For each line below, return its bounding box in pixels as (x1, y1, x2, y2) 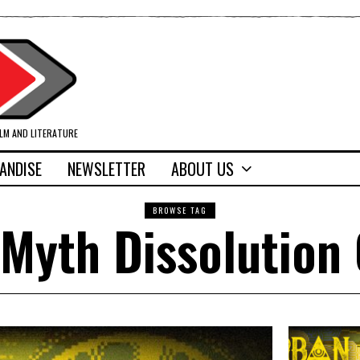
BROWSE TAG (153, 204, 207, 217)
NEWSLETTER (67, 157, 145, 182)
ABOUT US (171, 157, 234, 182)
